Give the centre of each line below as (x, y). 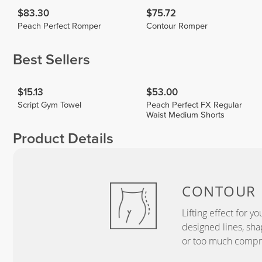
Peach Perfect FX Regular (194, 105)
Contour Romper (177, 26)
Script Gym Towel (50, 105)
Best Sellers (51, 60)
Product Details (63, 139)
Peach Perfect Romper (60, 26)
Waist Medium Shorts (186, 115)
